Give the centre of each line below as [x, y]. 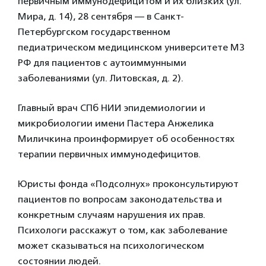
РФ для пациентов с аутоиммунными [102, 63]
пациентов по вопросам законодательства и [120, 199]
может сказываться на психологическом [111, 246]
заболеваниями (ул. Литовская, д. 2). [101, 78]
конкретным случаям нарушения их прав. [112, 215]
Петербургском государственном [94, 32]
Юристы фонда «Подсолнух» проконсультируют [128, 184]
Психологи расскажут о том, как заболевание [123, 230]
